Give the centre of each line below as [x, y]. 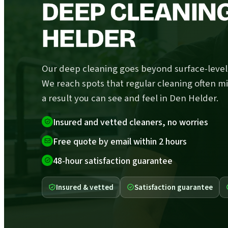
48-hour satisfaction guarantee [113, 161]
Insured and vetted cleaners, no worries [131, 122]
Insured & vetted [85, 187]
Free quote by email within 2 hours [120, 141]
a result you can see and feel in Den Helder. [130, 98]
